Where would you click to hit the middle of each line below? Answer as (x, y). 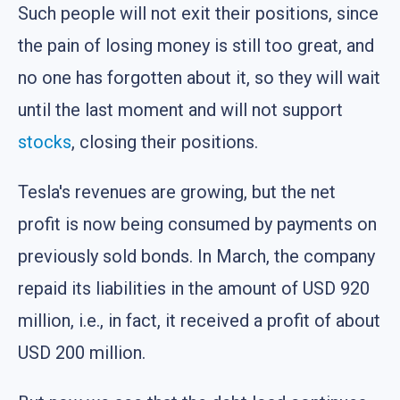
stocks (45, 142)
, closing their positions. (165, 142)
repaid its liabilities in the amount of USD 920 (194, 288)
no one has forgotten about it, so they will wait (199, 77)
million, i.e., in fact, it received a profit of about (199, 320)
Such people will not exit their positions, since (198, 13)
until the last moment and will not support (180, 109)
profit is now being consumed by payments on (197, 224)
